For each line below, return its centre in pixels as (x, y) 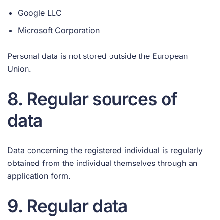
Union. (19, 69)
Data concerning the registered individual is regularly (105, 150)
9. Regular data (68, 206)
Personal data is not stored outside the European (97, 56)
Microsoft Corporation (58, 30)
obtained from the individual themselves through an (102, 163)
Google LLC (40, 13)
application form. (39, 176)
